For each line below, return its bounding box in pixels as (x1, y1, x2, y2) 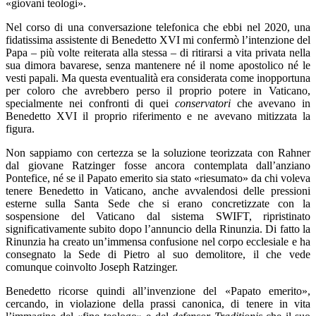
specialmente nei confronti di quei (6, 97, 175, 110)
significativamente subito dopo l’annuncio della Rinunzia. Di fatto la (6, 223, 310, 236)
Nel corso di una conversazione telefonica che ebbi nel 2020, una (6, 21, 310, 34)
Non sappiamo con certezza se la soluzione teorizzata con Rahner (6, 147, 310, 159)
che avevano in (230, 97, 310, 110)
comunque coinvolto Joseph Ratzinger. (6, 261, 178, 274)
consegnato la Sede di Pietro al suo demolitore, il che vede (6, 248, 310, 261)
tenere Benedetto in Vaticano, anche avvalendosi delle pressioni (6, 185, 310, 197)
